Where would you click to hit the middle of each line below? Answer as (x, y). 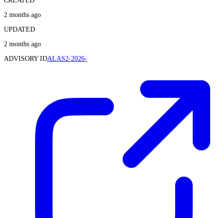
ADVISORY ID (26, 58)
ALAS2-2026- (67, 58)
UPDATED (19, 29)
